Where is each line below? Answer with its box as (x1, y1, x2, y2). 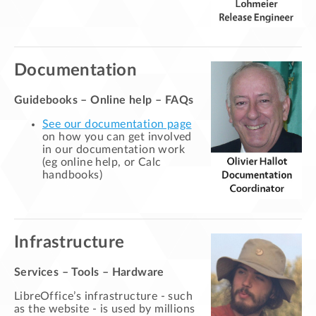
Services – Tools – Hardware (14, 267, 164, 279)
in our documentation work (42, 144, 185, 156)
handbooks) (42, 169, 103, 181)
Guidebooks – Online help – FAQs (14, 95, 194, 107)
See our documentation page (42, 119, 192, 130)
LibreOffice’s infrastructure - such (14, 291, 193, 303)
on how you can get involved (42, 131, 192, 143)
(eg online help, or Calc (42, 157, 162, 169)
